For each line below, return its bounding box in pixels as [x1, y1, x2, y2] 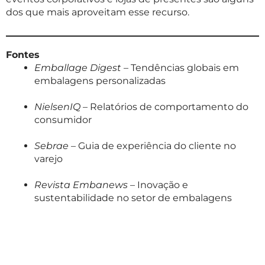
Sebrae [34, 140, 69, 152]
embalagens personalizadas [34, 75, 166, 87]
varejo [34, 153, 63, 165]
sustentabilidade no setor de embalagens [34, 192, 232, 204]
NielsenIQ [34, 101, 80, 113]
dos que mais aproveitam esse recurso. [6, 7, 189, 18]
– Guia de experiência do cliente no [69, 140, 236, 152]
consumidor [34, 114, 92, 126]
